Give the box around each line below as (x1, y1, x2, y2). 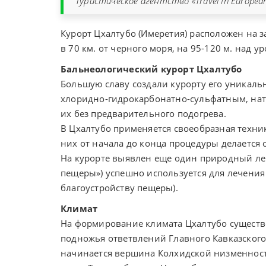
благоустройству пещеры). (61, 182, 178, 194)
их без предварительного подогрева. (61, 107, 226, 119)
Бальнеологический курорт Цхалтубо (61, 63, 242, 75)
